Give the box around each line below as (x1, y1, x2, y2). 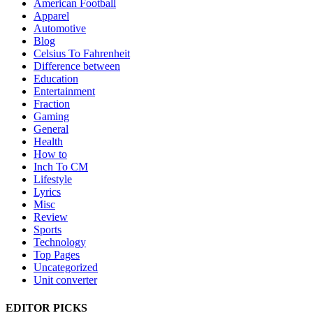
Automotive (34, 22, 86, 35)
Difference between (34, 60, 120, 73)
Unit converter (34, 274, 97, 286)
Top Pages (34, 249, 80, 261)
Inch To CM (34, 161, 88, 173)
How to (34, 148, 67, 161)
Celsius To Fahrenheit (34, 48, 130, 60)
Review (34, 211, 68, 224)
